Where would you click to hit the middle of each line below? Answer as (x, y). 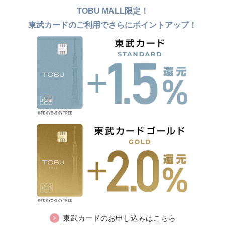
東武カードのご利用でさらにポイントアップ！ (113, 25)
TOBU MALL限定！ (113, 11)
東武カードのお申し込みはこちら (119, 218)
